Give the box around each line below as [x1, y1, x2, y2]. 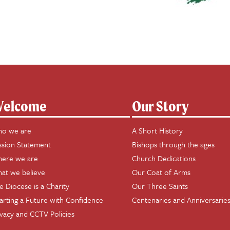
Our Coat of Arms [132, 166, 191, 178]
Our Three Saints [132, 180, 188, 191]
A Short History [132, 125, 183, 136]
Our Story [132, 97, 189, 115]
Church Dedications [132, 152, 196, 164]
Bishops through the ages [132, 139, 215, 150]
